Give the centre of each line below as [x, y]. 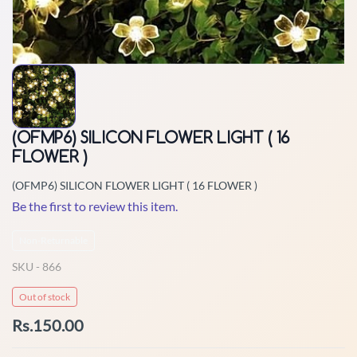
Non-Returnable [53, 240]
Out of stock [45, 297]
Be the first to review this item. [95, 206]
